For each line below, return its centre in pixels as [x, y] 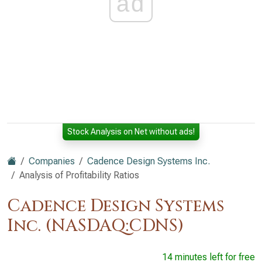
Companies [52, 161]
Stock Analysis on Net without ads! [131, 132]
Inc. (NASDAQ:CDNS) [95, 226]
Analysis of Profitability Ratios [79, 175]
